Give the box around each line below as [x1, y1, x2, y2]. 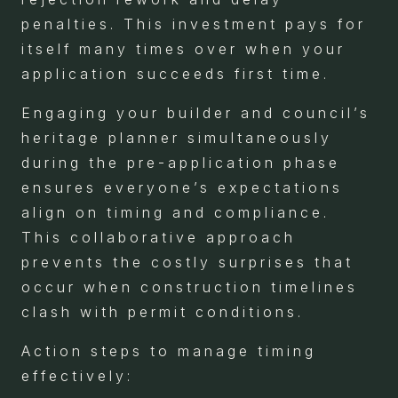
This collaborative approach [21, 227, 296, 246]
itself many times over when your [21, 39, 346, 58]
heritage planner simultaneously [21, 128, 332, 147]
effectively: [21, 366, 133, 385]
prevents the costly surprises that [21, 252, 354, 271]
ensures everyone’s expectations [21, 178, 343, 196]
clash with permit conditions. [21, 302, 304, 321]
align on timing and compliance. [21, 203, 330, 221]
